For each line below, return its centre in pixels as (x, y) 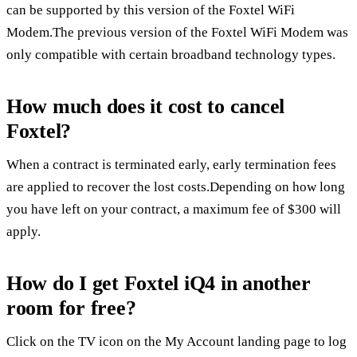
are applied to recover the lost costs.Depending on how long (176, 186)
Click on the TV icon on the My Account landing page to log (177, 341)
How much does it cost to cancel (146, 106)
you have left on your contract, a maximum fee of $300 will (174, 209)
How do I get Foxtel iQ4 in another (159, 283)
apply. (24, 231)
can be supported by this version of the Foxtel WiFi (151, 10)
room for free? (71, 308)
